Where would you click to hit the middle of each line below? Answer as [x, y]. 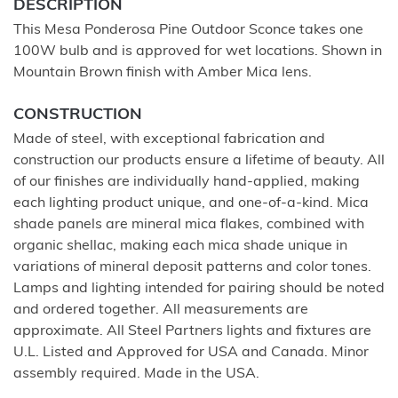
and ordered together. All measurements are [161, 310]
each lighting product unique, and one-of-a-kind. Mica [191, 203]
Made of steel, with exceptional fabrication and [169, 139]
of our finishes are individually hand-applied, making [187, 182]
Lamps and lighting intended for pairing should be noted [199, 289]
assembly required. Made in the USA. [136, 374]
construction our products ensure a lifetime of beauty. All [199, 161]
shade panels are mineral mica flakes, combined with [189, 225]
